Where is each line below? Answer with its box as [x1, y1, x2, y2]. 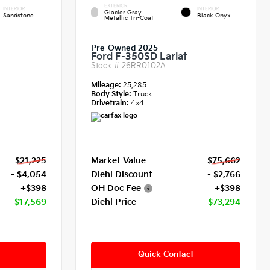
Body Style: [91, 90, 132, 99]
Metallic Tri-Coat [104, 14, 154, 22]
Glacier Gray [104, 9, 142, 17]
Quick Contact [138, 250, 194, 260]
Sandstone [2, 12, 34, 20]
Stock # [91, 61, 122, 71]
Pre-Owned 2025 [91, 43, 159, 54]
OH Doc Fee [91, 183, 142, 194]
